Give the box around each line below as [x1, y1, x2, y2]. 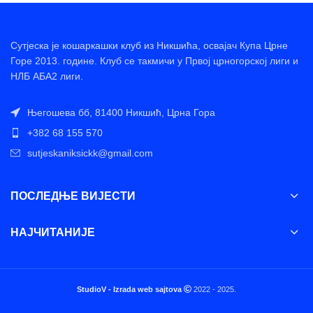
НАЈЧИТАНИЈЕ [10, 226, 95, 238]
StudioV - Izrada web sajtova [77, 285, 182, 293]
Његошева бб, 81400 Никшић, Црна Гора [27, 107, 215, 118]
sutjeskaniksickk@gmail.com [27, 147, 153, 159]
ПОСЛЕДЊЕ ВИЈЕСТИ [10, 190, 136, 202]
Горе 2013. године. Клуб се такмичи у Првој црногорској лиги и [10, 55, 298, 66]
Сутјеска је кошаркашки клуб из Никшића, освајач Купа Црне [10, 40, 288, 51]
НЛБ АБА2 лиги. [10, 71, 83, 82]
